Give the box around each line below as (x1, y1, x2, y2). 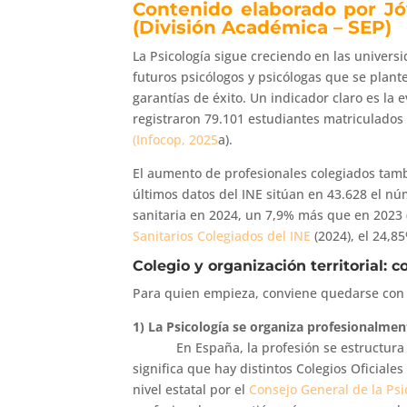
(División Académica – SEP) (133, 15, 398, 38)
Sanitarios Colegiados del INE (133, 226, 312, 244)
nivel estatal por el (133, 380, 250, 398)
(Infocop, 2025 (133, 130, 219, 148)
